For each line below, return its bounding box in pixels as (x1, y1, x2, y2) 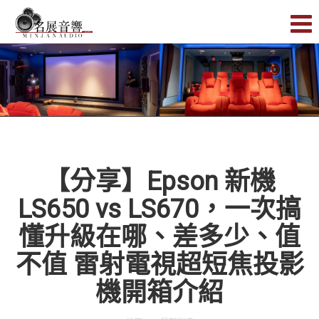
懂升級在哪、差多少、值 (19, 222, 300, 253)
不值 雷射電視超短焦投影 (15, 250, 304, 281)
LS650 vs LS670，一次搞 (18, 194, 301, 225)
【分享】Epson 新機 (43, 167, 276, 197)
